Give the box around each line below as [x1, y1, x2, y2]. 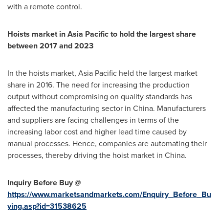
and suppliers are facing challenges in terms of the [7, 114, 179, 126]
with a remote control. [7, 1, 82, 12]
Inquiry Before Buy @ [7, 177, 81, 188]
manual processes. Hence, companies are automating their [7, 138, 207, 149]
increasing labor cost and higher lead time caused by [7, 126, 187, 137]
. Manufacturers [153, 103, 206, 114]
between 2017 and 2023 [7, 40, 93, 51]
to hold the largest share [109, 28, 196, 40]
